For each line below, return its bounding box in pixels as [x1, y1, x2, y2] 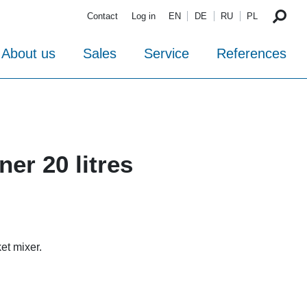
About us [1, 46, 56, 62]
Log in [131, 11, 156, 22]
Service [144, 46, 189, 62]
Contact [87, 11, 119, 22]
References [217, 46, 286, 62]
